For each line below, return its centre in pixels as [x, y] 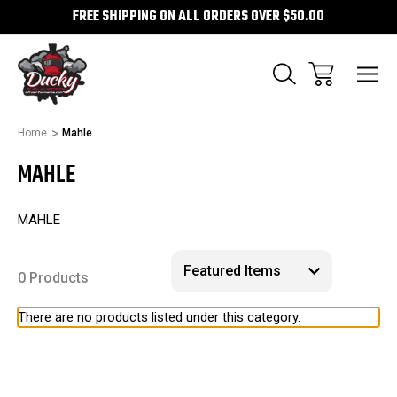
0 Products [53, 277]
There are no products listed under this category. [159, 317]
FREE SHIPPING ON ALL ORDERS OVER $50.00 [198, 17]
